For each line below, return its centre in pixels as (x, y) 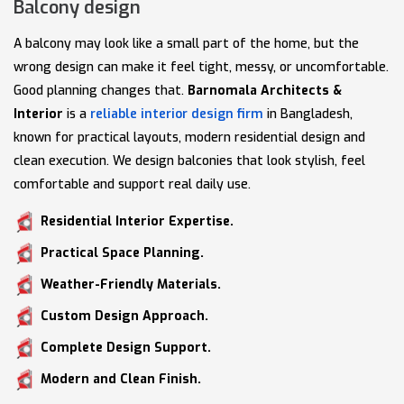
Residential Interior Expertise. (137, 221)
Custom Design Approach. (124, 316)
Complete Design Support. (126, 347)
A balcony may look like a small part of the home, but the (186, 43)
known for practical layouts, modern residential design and (189, 137)
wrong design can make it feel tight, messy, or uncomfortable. (201, 67)
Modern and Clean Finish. (121, 379)
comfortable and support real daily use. (132, 184)
